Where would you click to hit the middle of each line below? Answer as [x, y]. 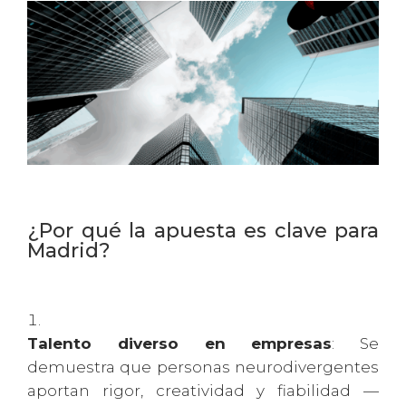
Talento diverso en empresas [180, 344]
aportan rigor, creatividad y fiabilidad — [203, 391]
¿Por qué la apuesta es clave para [203, 231]
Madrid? [69, 251]
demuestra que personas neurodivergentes [203, 367]
